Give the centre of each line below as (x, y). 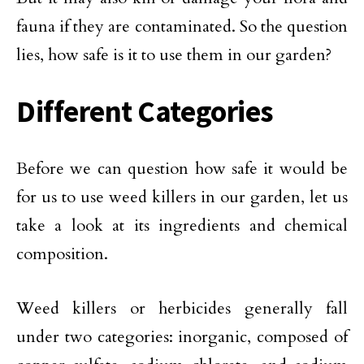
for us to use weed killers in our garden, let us (182, 197)
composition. (62, 254)
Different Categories (145, 111)
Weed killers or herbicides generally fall (182, 308)
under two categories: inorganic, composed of (182, 337)
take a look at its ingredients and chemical (182, 225)
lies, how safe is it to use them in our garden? (174, 55)
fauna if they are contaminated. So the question (182, 26)
